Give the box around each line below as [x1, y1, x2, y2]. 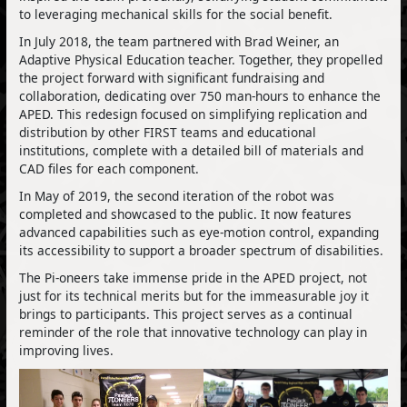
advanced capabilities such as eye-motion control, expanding [19, 223, 380, 242]
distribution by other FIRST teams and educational [19, 124, 317, 142]
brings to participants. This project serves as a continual [19, 305, 353, 323]
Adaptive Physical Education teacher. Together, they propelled [19, 51, 383, 69]
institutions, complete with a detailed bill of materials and [19, 142, 364, 160]
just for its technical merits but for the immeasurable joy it [19, 287, 370, 305]
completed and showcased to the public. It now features [19, 205, 352, 223]
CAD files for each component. [19, 160, 200, 178]
